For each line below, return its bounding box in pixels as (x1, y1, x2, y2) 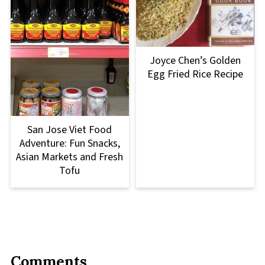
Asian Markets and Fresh (16, 149, 124, 164)
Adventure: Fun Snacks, (19, 135, 120, 151)
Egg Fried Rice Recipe (147, 66, 244, 82)
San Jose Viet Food (27, 122, 112, 137)
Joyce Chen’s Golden (150, 53, 241, 68)
